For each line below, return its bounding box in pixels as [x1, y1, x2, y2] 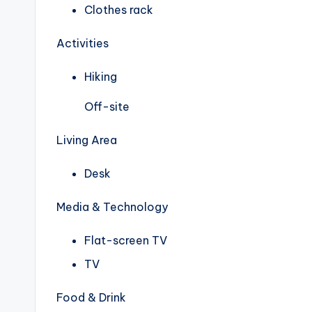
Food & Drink [56, 290, 126, 305]
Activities [56, 36, 109, 50]
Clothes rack [84, 2, 153, 17]
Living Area [56, 132, 117, 147]
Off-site [84, 99, 130, 114]
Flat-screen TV [84, 233, 167, 247]
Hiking [84, 69, 117, 84]
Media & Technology [56, 199, 168, 214]
